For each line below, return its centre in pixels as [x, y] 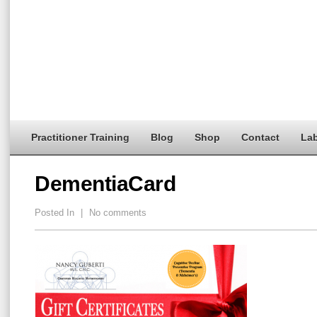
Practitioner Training [80, 137]
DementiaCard [105, 184]
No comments [116, 213]
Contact [260, 137]
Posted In [56, 213]
